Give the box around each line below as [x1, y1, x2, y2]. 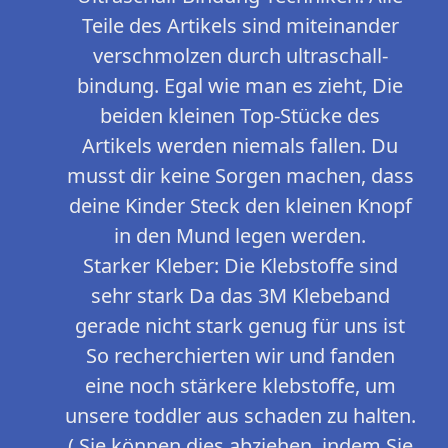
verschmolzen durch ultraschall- [92, 42, 388, 70]
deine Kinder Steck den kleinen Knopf [68, 192, 412, 220]
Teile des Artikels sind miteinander [81, 12, 399, 40]
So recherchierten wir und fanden [85, 342, 395, 370]
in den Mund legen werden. [114, 222, 366, 250]
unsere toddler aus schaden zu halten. [64, 402, 416, 430]
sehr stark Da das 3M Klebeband [90, 282, 390, 310]
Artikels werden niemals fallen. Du [82, 132, 398, 160]
